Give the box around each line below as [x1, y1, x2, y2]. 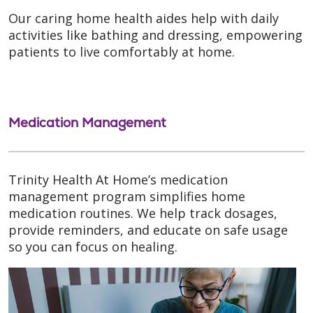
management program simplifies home [8, 187, 245, 205]
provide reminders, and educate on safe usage [8, 221, 288, 238]
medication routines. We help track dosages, [8, 204, 277, 221]
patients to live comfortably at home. [8, 43, 235, 60]
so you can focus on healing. [8, 238, 177, 255]
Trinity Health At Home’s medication [8, 170, 228, 188]
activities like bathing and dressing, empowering [8, 26, 303, 43]
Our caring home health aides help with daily [8, 9, 279, 27]
